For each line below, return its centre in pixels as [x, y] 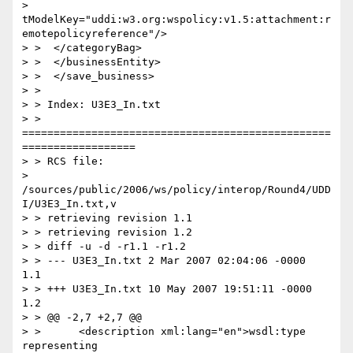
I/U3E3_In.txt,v [69, 204]
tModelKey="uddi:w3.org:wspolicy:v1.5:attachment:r [176, 20]
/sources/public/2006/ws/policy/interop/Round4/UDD [176, 190]
